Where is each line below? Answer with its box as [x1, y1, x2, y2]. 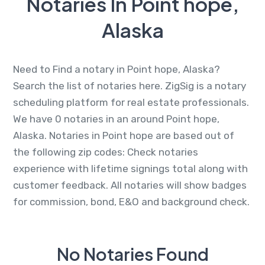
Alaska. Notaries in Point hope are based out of [13, 129, 234, 141]
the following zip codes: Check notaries [13, 146, 198, 158]
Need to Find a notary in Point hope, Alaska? [13, 63, 220, 75]
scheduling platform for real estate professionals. [13, 96, 249, 108]
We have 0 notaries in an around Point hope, [13, 112, 219, 125]
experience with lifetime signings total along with [13, 162, 248, 174]
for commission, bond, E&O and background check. [13, 195, 250, 208]
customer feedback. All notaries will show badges [13, 179, 247, 191]
